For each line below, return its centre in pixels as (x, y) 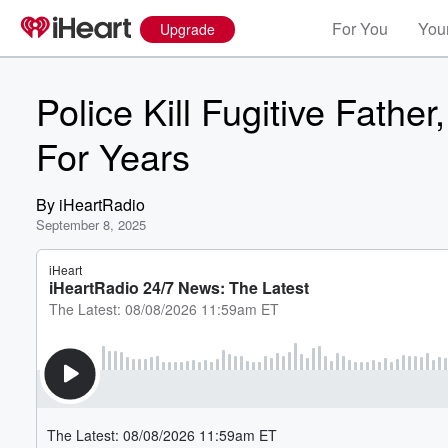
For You (360, 28)
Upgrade (187, 29)
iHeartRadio (102, 204)
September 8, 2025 (91, 224)
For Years (113, 155)
